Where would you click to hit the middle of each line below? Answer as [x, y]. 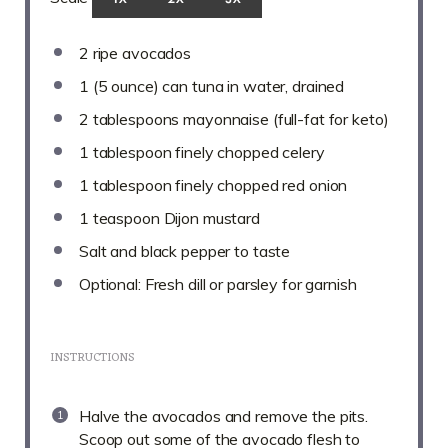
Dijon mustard [209, 217]
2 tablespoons [129, 118]
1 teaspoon [119, 217]
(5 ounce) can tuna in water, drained [216, 85]
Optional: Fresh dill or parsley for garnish [218, 283]
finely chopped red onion [259, 184]
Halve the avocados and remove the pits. [224, 415]
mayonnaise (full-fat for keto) [284, 118]
